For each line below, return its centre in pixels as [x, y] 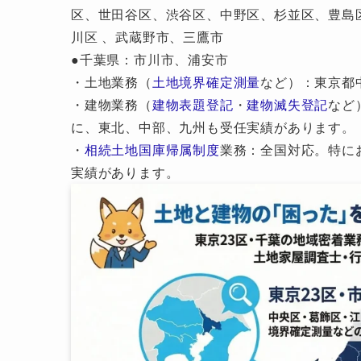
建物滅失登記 [288, 104]
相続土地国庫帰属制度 [152, 149]
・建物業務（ [112, 104]
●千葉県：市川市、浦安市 [150, 59]
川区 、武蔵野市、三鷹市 [147, 36]
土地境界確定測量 [206, 81]
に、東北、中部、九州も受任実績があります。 [213, 127]
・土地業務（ [112, 81]
